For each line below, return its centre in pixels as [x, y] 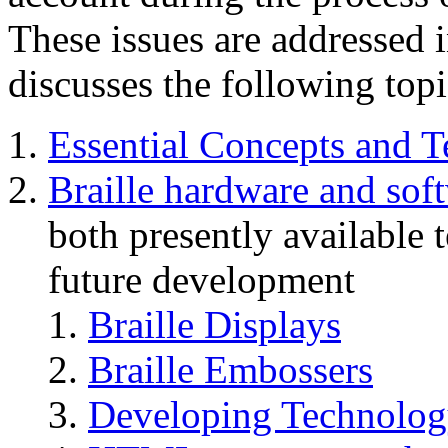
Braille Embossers [230, 369]
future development [201, 279]
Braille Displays [214, 324]
